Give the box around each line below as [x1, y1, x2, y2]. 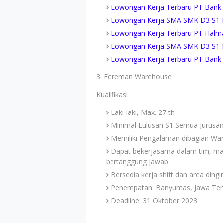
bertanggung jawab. [106, 157, 170, 166]
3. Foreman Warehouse [96, 72, 172, 81]
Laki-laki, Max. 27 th [111, 108, 175, 117]
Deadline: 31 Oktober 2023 [111, 196, 197, 205]
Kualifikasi [96, 90, 128, 99]
